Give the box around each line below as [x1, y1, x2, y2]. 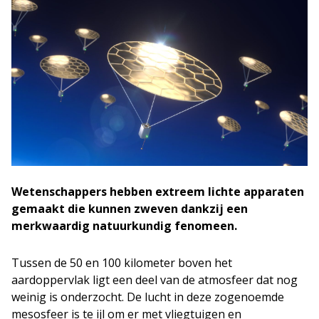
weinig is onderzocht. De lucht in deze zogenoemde [11, 288, 284, 305]
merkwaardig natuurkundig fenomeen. [11, 217, 237, 234]
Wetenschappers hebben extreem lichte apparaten [11, 183, 304, 199]
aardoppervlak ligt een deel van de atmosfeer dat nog [11, 271, 298, 288]
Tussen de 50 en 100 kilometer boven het [11, 254, 232, 271]
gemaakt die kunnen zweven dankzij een [11, 200, 248, 216]
